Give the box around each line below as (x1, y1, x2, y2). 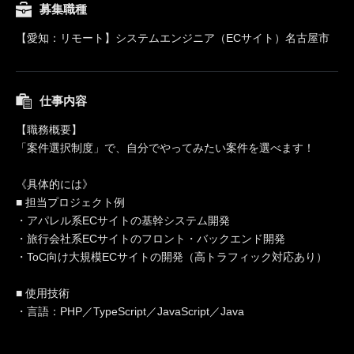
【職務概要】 (16, 122, 82, 136)
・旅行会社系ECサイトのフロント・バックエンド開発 (16, 232, 285, 245)
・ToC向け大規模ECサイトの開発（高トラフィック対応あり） (16, 250, 327, 263)
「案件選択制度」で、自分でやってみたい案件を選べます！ (16, 141, 314, 154)
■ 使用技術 (16, 286, 70, 299)
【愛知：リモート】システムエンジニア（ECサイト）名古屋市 (16, 31, 330, 44)
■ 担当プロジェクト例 (16, 195, 125, 209)
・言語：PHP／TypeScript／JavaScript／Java (16, 304, 244, 318)
